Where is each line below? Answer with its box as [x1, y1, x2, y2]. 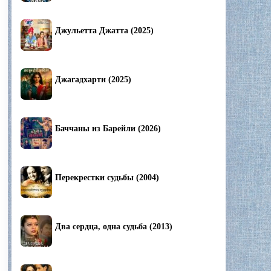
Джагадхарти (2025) [55, 75, 131, 85]
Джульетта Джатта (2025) [55, 26, 154, 36]
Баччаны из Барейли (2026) [55, 124, 161, 134]
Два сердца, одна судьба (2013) [55, 222, 172, 232]
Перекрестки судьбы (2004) [55, 173, 159, 183]
